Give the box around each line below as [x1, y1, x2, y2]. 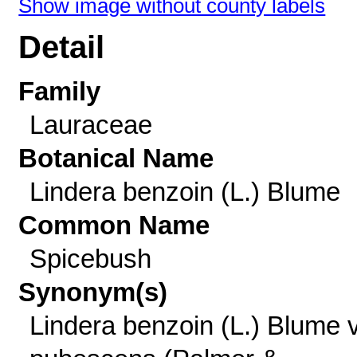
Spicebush [29, 244, 151, 273]
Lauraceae [29, 110, 152, 139]
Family [18, 76, 101, 106]
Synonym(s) [18, 277, 168, 307]
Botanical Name [18, 143, 214, 173]
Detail [18, 29, 105, 65]
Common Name [18, 210, 210, 240]
